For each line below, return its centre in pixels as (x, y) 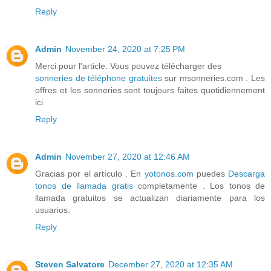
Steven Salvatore (70, 264)
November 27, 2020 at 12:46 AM (128, 156)
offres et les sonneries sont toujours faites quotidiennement (150, 90)
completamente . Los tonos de (199, 185)
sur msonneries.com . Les (214, 78)
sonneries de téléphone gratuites (99, 78)
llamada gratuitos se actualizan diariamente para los (150, 198)
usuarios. (53, 210)
